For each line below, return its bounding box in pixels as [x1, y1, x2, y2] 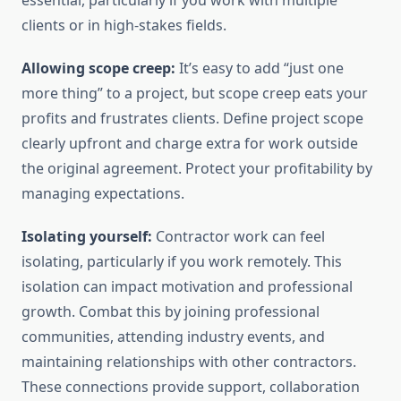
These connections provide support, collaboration [21, 377, 360, 397]
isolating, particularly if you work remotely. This [21, 252, 342, 272]
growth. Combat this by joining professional [21, 302, 320, 322]
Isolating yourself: [21, 226, 152, 247]
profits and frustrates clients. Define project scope [21, 108, 363, 129]
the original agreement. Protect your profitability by [21, 158, 372, 179]
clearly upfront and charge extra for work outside [21, 133, 358, 154]
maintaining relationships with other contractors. [21, 352, 356, 372]
